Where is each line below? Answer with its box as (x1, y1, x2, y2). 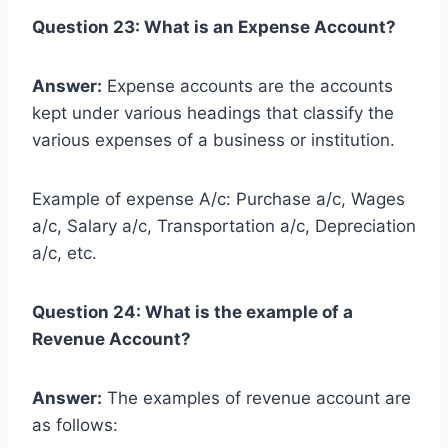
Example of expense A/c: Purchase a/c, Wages (32, 188, 405, 209)
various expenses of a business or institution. (32, 129, 395, 150)
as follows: (32, 414, 118, 435)
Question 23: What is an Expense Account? (32, 16, 396, 37)
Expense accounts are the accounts (102, 75, 393, 96)
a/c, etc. (32, 242, 97, 263)
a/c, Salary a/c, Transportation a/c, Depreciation (32, 215, 416, 236)
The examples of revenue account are (102, 387, 411, 408)
